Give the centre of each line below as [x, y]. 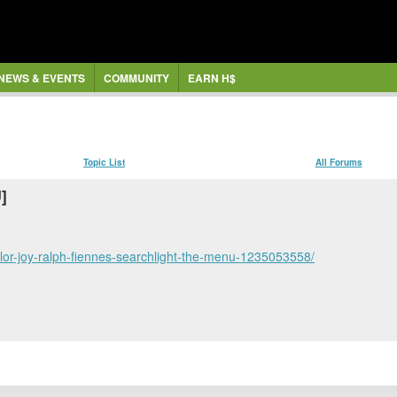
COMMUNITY [136, 78]
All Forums [339, 162]
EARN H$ [211, 78]
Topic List [104, 162]
